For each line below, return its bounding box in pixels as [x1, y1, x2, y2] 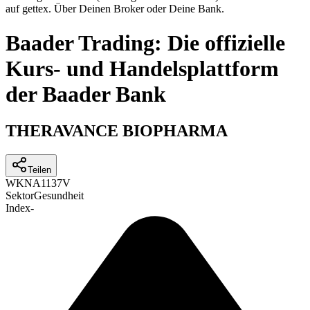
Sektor [6, 190, 34, 202]
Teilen [28, 165, 51, 176]
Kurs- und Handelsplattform [6, 55, 279, 81]
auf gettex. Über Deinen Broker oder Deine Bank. [6, 3, 224, 15]
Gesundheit [34, 190, 84, 202]
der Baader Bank [6, 81, 166, 107]
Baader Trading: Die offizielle [6, 30, 285, 55]
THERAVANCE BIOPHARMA [6, 122, 228, 140]
